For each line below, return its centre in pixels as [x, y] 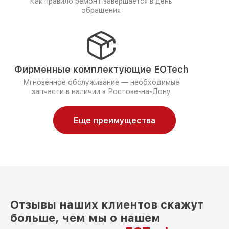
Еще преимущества [114, 120]
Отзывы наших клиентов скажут [107, 204]
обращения [101, 10]
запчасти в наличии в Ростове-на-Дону [101, 91]
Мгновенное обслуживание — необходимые [101, 82]
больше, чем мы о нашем [85, 218]
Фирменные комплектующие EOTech [101, 69]
